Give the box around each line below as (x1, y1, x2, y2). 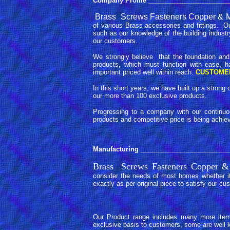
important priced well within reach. (93, 68, 196, 76)
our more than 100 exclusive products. (93, 92, 207, 100)
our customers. (93, 37, 138, 45)
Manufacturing (93, 145, 139, 153)
